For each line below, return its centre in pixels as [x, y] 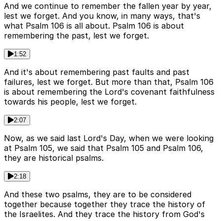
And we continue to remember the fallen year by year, [108, 6]
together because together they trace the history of [105, 204]
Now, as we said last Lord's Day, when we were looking [109, 138]
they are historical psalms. [54, 158]
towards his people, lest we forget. [70, 102]
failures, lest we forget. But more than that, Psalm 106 [109, 82]
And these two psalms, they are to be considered [98, 195]
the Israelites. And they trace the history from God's [104, 214]
